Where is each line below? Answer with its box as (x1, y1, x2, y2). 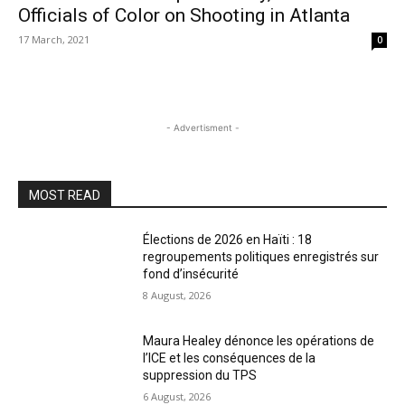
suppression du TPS (143, 367, 258, 382)
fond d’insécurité (143, 267, 240, 281)
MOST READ (29, 188, 100, 202)
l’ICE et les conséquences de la (143, 350, 316, 365)
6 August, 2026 (143, 389, 212, 403)
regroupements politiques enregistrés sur (143, 250, 380, 264)
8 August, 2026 (143, 288, 212, 302)
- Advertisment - (165, 122, 240, 133)
